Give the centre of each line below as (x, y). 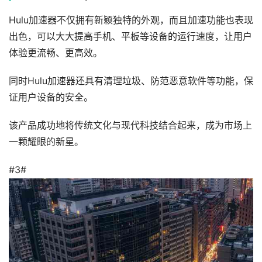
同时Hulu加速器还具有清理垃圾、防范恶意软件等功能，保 (131, 81)
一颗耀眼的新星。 (46, 142)
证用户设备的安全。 (51, 97)
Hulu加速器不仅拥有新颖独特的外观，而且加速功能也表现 (131, 20)
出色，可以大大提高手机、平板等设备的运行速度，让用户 (130, 37)
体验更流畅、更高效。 (56, 53)
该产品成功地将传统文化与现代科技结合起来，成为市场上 (130, 125)
